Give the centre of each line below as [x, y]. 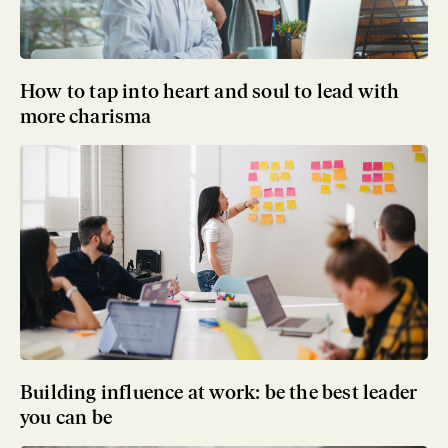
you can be [66, 416]
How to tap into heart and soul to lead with [210, 90]
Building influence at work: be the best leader [219, 391]
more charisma [86, 115]
